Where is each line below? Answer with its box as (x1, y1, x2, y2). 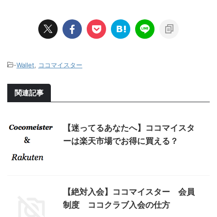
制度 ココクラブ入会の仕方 (63, 200, 170, 210)
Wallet (16, 61, 34, 69)
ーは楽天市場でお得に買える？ (63, 136, 178, 146)
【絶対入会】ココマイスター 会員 (63, 187, 195, 197)
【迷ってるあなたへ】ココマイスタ (63, 123, 195, 133)
